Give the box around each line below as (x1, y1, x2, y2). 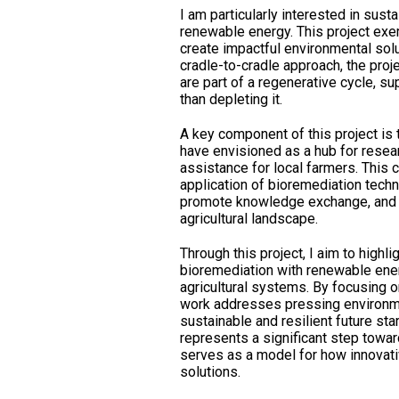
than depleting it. (180, 90, 282, 108)
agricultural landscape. (180, 209, 318, 227)
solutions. (180, 362, 240, 380)
